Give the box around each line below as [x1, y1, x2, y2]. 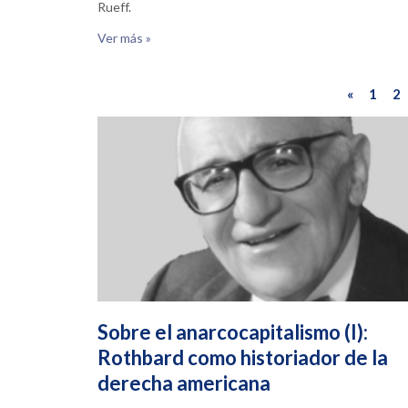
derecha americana [97, 370, 270, 395]
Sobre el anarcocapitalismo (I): [97, 319, 368, 344]
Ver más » [97, 30, 151, 46]
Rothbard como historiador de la [97, 344, 388, 370]
